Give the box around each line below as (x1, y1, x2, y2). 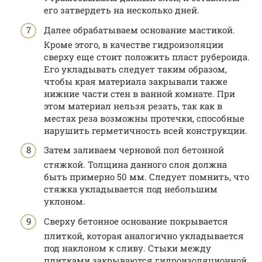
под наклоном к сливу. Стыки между (44, 242, 211, 254)
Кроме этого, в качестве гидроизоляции (44, 38, 223, 50)
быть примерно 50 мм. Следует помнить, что (44, 171, 249, 183)
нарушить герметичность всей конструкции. (44, 124, 247, 136)
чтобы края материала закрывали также (44, 75, 227, 87)
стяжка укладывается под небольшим (44, 183, 218, 195)
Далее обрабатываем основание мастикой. (44, 23, 235, 36)
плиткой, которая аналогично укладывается (44, 229, 244, 242)
